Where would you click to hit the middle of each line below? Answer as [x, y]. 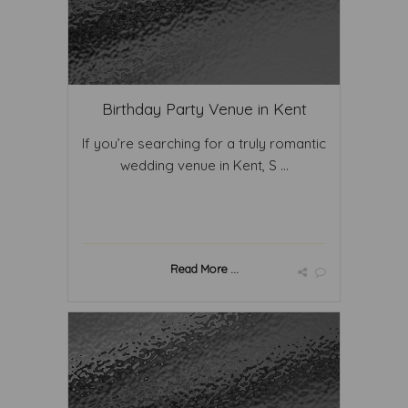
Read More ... [204, 269]
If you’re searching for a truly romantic [204, 143]
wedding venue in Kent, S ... [204, 165]
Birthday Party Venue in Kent [204, 109]
